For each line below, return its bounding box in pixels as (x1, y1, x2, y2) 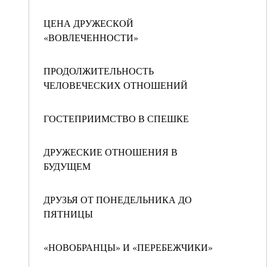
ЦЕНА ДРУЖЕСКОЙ (44, 17, 133, 29)
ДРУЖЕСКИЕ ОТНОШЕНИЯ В (44, 145, 178, 158)
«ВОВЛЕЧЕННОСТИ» (44, 31, 138, 44)
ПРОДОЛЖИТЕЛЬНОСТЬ (44, 64, 154, 77)
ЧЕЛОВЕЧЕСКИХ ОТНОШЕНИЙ (44, 79, 188, 91)
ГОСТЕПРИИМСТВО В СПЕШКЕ (44, 112, 189, 125)
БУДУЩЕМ (44, 160, 91, 172)
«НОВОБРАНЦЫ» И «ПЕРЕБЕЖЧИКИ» (44, 241, 213, 253)
